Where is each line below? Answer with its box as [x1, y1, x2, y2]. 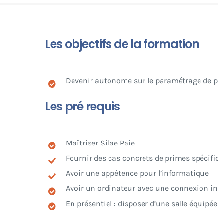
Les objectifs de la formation [44, 36, 199, 53]
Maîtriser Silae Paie [66, 138, 135, 147]
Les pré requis [44, 98, 122, 114]
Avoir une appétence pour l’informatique [66, 168, 209, 178]
